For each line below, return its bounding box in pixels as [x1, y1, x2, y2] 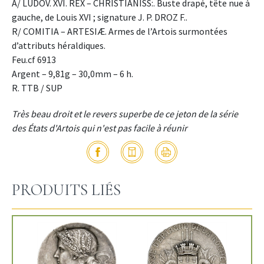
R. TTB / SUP [12, 82, 62, 94]
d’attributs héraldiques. [12, 39, 105, 52]
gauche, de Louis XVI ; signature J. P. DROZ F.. [12, 11, 187, 24]
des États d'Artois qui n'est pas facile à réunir [12, 122, 187, 134]
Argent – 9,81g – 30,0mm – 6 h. [12, 68, 133, 80]
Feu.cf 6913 [12, 54, 56, 66]
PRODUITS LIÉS [12, 180, 121, 200]
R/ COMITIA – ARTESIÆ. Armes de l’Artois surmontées [12, 25, 227, 38]
